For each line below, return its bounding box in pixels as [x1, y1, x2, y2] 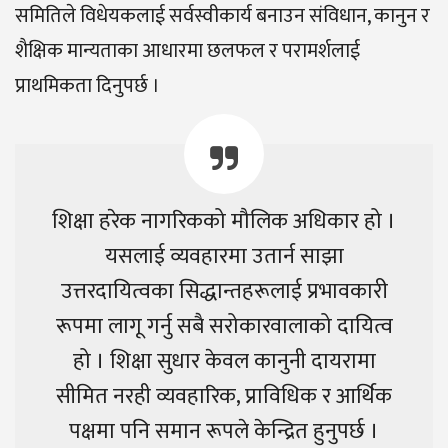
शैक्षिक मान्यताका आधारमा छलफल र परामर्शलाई [15, 34, 360, 69]
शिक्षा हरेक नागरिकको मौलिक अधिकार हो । [52, 203, 396, 241]
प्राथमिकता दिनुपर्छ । [15, 69, 160, 104]
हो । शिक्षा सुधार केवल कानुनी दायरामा [72, 343, 376, 381]
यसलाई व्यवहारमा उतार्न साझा [104, 238, 344, 276]
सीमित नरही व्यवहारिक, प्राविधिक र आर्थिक [56, 378, 392, 416]
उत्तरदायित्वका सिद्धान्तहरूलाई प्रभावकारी [60, 273, 388, 311]
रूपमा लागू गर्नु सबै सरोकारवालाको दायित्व [55, 308, 393, 346]
